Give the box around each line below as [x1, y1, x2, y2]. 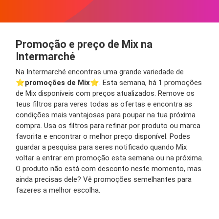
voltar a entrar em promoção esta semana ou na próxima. [16, 153, 203, 162]
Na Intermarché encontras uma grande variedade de [16, 67, 184, 76]
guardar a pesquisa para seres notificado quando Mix [16, 142, 187, 152]
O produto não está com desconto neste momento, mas [16, 164, 201, 173]
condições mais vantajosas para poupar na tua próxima [16, 110, 196, 119]
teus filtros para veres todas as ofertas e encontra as [16, 99, 192, 109]
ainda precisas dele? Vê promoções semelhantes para [16, 175, 192, 184]
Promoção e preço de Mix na [16, 38, 153, 50]
